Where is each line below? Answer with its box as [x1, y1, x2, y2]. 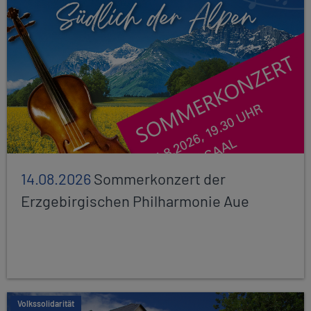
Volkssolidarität [17, 299, 74, 309]
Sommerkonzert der [94, 169, 226, 188]
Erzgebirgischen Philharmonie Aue [21, 192, 249, 210]
